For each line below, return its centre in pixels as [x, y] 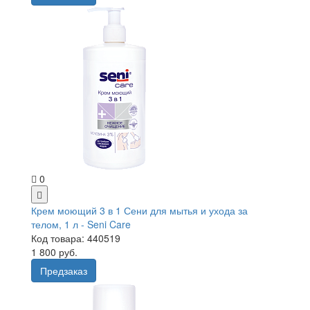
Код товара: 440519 [76, 238]
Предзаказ [64, 270]
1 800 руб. [54, 252]
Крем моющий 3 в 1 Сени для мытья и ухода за [139, 210]
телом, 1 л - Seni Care [81, 224]
